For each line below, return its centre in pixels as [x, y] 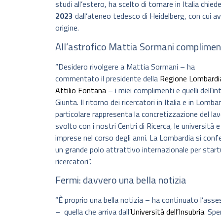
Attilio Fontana [81, 90]
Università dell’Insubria [167, 212]
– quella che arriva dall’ [93, 212]
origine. [67, 28]
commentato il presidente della [108, 78]
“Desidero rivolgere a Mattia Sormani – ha [125, 66]
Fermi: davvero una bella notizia [121, 180]
